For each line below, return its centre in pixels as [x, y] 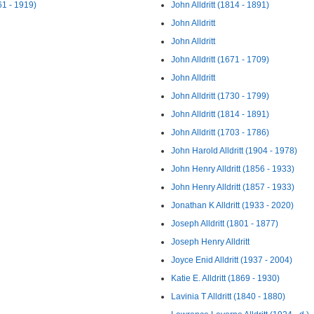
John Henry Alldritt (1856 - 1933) [233, 169]
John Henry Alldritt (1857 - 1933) [233, 187]
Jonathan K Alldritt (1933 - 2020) [232, 205]
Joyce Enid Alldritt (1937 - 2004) [232, 260]
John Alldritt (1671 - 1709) [220, 60]
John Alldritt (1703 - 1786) [220, 132]
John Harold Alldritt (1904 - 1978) [234, 151]
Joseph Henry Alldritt [210, 242]
